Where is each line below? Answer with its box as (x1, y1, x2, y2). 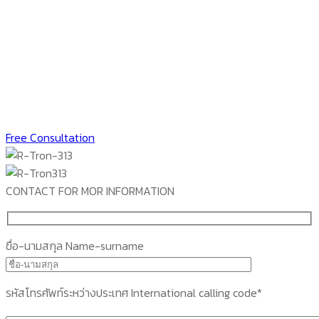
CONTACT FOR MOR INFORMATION (6, 182, 174, 200)
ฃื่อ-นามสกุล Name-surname (6, 237, 144, 255)
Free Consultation (6, 129, 95, 147)
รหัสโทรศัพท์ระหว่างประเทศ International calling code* (6, 284, 262, 302)
